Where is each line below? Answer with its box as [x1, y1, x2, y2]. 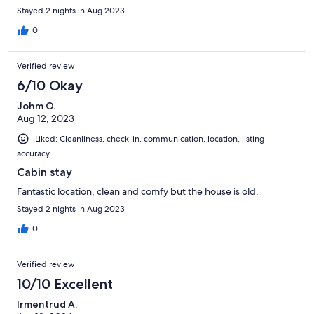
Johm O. [17, 99, 55, 112]
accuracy [17, 147, 50, 159]
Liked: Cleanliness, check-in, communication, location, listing [35, 132, 264, 144]
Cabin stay [17, 165, 72, 179]
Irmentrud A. [17, 297, 77, 310]
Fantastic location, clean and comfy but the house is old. [17, 184, 259, 198]
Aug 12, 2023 [17, 111, 74, 125]
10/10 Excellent [17, 275, 113, 292]
